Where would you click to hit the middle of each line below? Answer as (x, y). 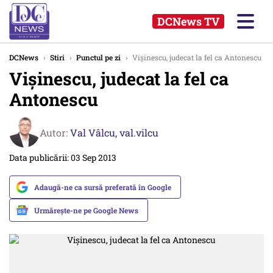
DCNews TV (188, 21)
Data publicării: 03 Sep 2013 (63, 158)
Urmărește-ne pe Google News (86, 210)
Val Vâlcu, (95, 132)
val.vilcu (139, 132)
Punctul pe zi (98, 57)
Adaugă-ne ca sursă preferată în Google (103, 187)
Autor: (55, 132)
